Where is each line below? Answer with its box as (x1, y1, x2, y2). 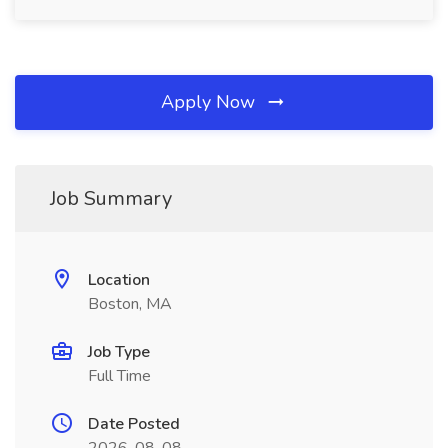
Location (88, 269, 150, 291)
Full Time (88, 365, 151, 387)
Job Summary (50, 185, 172, 212)
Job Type (88, 341, 150, 363)
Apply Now (161, 90, 260, 114)
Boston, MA (88, 293, 172, 315)
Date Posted (88, 413, 180, 435)
